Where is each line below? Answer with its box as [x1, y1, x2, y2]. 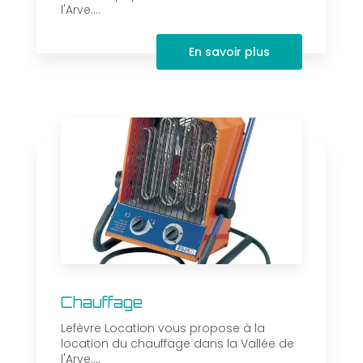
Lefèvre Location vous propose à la [61, 320, 265, 337]
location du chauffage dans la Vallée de [61, 335, 294, 352]
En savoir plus [189, 44, 270, 61]
